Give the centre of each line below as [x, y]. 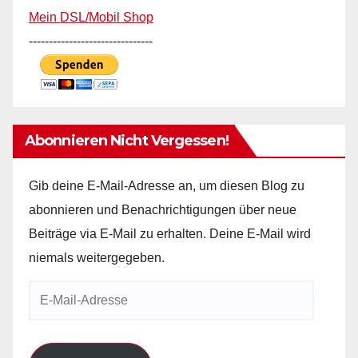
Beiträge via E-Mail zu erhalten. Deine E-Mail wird [170, 234]
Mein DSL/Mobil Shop [91, 18]
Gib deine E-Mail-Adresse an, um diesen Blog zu [167, 186]
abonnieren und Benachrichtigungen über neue [163, 210]
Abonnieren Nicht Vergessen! [127, 141]
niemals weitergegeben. [97, 258]
